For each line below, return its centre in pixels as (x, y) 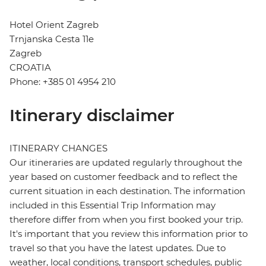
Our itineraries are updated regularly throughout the (126, 163)
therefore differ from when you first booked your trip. (126, 220)
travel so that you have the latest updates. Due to (118, 248)
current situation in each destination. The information (127, 191)
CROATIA (30, 68)
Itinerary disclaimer (92, 115)
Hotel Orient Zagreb (54, 25)
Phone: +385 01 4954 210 (63, 82)
